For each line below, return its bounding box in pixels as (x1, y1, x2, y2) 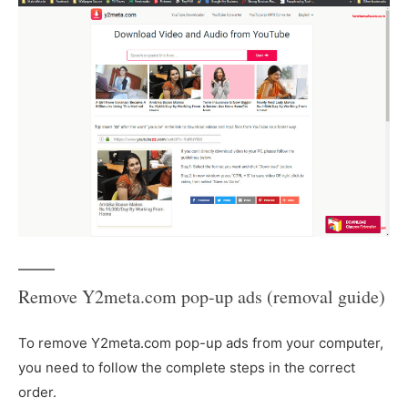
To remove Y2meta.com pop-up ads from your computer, (18, 333, 383, 352)
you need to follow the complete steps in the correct (18, 358, 355, 376)
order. (18, 382, 56, 401)
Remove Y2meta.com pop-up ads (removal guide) (18, 283, 385, 309)
